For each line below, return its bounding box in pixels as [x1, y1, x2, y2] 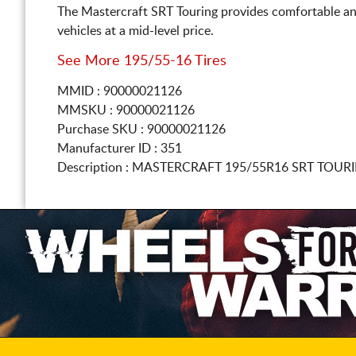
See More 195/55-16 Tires [57, 54, 226, 68]
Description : [57, 161, 132, 174]
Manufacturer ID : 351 [57, 142, 182, 155]
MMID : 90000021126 [57, 85, 182, 98]
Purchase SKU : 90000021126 [57, 123, 226, 136]
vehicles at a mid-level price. [57, 25, 214, 37]
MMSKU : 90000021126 [57, 104, 195, 117]
